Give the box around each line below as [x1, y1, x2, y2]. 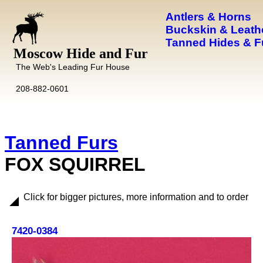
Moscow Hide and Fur [14, 46, 148, 61]
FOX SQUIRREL [5, 154, 146, 175]
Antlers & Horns [166, 11, 251, 23]
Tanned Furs [5, 132, 118, 153]
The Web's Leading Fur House [15, 62, 130, 72]
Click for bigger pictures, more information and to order [23, 192, 248, 202]
